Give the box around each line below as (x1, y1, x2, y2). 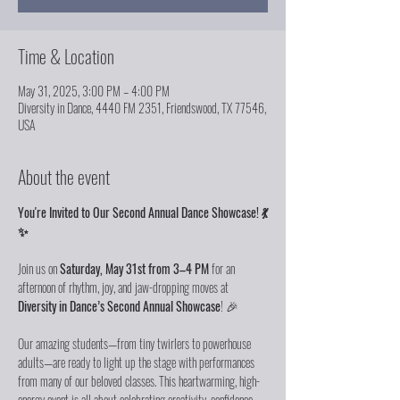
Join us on (18, 258, 60, 278)
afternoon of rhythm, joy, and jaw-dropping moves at (18, 277, 231, 296)
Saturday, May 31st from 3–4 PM (60, 258, 209, 278)
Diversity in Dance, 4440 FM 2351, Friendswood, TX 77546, (18, 97, 266, 117)
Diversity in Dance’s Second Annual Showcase (18, 296, 221, 315)
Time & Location (18, 42, 114, 70)
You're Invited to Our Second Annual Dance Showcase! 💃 (18, 202, 268, 221)
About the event (18, 162, 110, 190)
